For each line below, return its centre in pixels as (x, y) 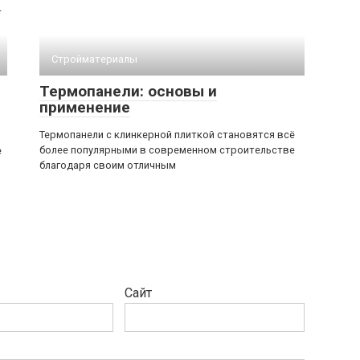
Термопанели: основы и (128, 91)
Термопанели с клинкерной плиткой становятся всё (167, 135)
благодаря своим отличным (108, 165)
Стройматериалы (94, 59)
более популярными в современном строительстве (167, 150)
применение (85, 107)
